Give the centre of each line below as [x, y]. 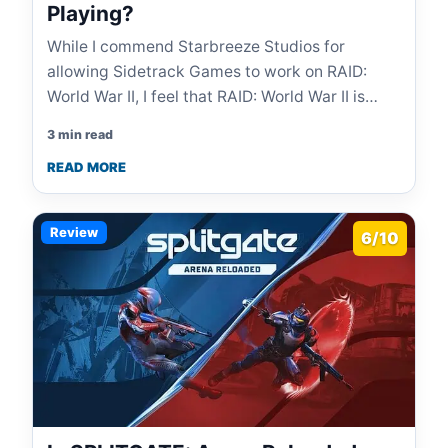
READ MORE [86, 167]
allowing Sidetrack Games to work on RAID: [207, 72]
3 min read [80, 135]
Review [74, 232]
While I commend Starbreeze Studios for [196, 47]
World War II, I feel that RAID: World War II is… [212, 97]
